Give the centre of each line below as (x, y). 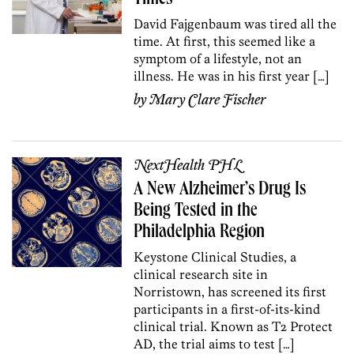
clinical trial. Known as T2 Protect (233, 326)
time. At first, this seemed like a (225, 41)
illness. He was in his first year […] (232, 75)
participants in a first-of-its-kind (227, 309)
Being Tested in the (196, 211)
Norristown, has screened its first (230, 291)
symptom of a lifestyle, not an (218, 58)
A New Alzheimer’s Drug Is (220, 190)
